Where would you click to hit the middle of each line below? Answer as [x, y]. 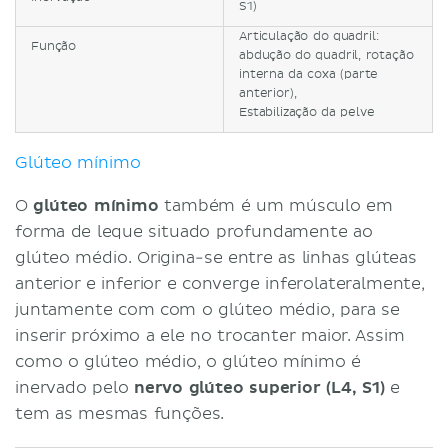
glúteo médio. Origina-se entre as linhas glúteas [216, 257]
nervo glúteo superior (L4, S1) [259, 387]
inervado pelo [74, 387]
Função [54, 46]
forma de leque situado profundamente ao [194, 231]
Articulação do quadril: [309, 36]
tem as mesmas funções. [120, 413]
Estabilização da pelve [307, 112]
